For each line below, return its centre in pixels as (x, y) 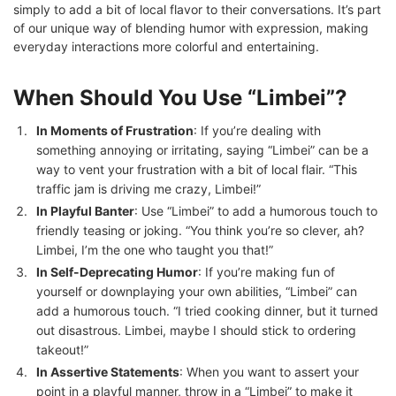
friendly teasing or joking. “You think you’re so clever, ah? (200, 230)
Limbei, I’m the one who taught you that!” (155, 249)
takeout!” (62, 349)
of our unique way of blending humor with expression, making (191, 27)
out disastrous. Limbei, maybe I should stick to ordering (196, 330)
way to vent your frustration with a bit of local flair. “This (197, 169)
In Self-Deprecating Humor (117, 271)
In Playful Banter (85, 210)
